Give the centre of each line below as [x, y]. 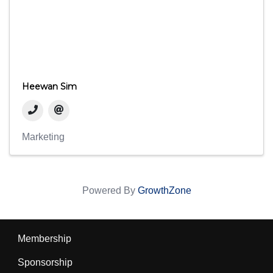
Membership [44, 238]
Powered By [110, 190]
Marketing [43, 136]
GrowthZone [164, 190]
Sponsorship [45, 262]
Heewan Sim [49, 86]
